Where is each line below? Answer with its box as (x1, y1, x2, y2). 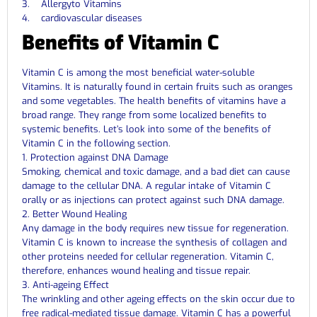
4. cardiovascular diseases (22, 11, 142, 24)
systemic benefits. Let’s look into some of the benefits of (22, 122, 271, 135)
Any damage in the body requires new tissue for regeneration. (22, 221, 289, 234)
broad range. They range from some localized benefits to (22, 108, 267, 121)
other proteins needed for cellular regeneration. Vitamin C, (22, 250, 274, 263)
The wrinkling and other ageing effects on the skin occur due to (22, 292, 295, 305)
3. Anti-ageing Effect (22, 278, 109, 291)
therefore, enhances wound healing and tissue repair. (22, 264, 250, 277)
